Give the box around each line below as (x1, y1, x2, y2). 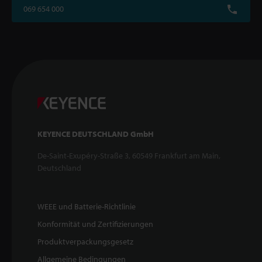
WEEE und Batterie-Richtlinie (37, 201, 136, 212)
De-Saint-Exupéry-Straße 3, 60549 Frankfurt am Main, (37, 150, 220, 161)
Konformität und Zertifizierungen (37, 218, 153, 229)
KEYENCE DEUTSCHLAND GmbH (37, 128, 154, 139)
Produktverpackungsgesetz (37, 236, 133, 247)
